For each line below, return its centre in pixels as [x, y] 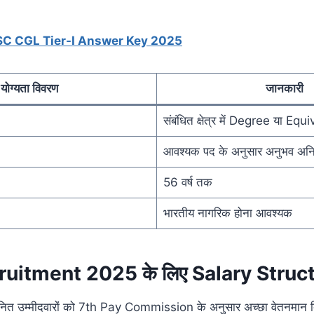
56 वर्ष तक [187, 182]
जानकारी [285, 88]
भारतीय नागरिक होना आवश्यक [227, 213]
